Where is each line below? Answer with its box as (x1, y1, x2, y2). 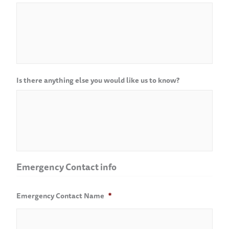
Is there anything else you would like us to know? (16, 74, 179, 86)
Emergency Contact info (16, 159, 117, 174)
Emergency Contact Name (16, 190, 104, 201)
